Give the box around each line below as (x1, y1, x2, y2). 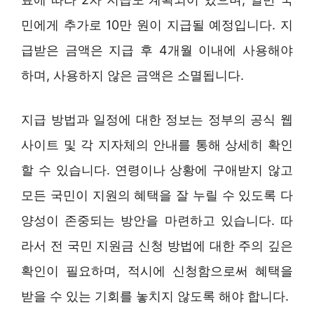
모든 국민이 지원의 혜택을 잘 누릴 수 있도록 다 (21, 187, 293, 203)
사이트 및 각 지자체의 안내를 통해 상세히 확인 (21, 137, 293, 152)
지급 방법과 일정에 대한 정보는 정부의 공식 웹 (21, 111, 293, 127)
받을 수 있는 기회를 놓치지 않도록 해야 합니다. (21, 288, 289, 303)
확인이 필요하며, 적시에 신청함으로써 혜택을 (21, 263, 293, 278)
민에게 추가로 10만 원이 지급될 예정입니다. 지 (21, 17, 293, 32)
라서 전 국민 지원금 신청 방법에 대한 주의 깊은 (21, 238, 293, 253)
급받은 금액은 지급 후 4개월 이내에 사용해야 (21, 42, 293, 57)
